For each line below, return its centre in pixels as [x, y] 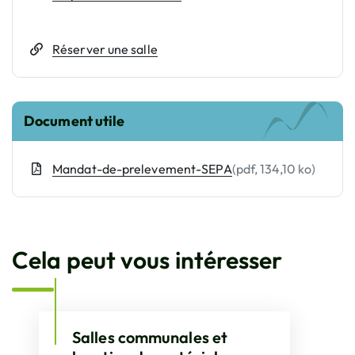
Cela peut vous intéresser [147, 260]
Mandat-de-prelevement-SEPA [142, 169]
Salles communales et [150, 337]
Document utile [74, 121]
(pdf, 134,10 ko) [274, 169]
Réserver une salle [105, 49]
